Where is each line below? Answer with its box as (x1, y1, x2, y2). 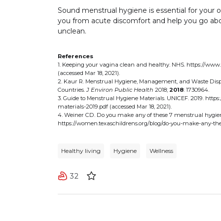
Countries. (58, 86, 86, 93)
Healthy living (61, 147, 101, 154)
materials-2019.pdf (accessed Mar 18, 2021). (58, 103, 172, 110)
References (58, 52, 93, 60)
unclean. (58, 26, 88, 36)
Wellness (149, 147, 173, 154)
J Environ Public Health (86, 86, 155, 93)
